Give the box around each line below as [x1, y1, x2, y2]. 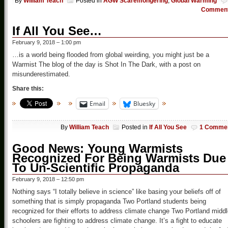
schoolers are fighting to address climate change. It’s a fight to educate [12, 216, 222, 224]
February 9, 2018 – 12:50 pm [12, 176, 84, 182]
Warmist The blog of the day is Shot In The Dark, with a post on [12, 61, 201, 69]
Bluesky [133, 99, 155, 108]
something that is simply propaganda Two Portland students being [12, 197, 206, 205]
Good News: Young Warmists [12, 141, 183, 155]
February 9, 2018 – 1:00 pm [12, 39, 81, 46]
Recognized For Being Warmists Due [12, 151, 226, 165]
